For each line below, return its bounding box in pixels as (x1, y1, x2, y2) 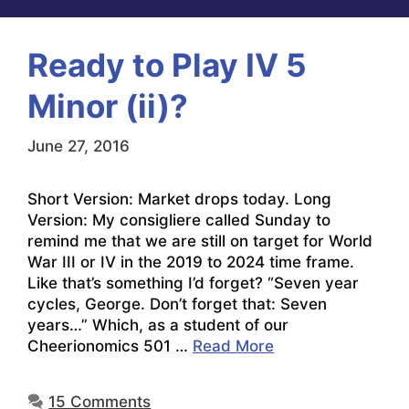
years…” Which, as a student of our (27, 315, 288, 334)
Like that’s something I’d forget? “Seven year (27, 273, 359, 292)
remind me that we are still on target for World (27, 231, 372, 250)
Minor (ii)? (27, 87, 188, 126)
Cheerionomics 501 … (27, 336, 193, 355)
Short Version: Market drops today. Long (27, 189, 331, 208)
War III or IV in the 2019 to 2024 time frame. (27, 252, 354, 271)
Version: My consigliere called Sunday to (27, 210, 330, 229)
